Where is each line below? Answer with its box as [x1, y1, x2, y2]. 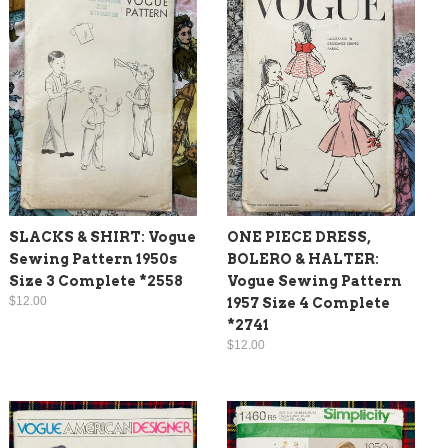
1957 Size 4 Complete [227, 294, 390, 311]
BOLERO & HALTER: [227, 250, 379, 267]
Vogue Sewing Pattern [227, 272, 402, 289]
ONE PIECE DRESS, [227, 228, 371, 245]
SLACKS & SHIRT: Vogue [9, 228, 196, 245]
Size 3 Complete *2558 [9, 272, 183, 289]
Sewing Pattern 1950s [9, 250, 177, 267]
